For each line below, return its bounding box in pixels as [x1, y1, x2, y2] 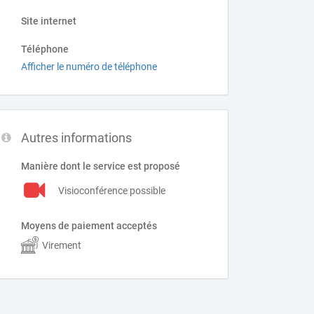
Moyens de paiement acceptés [21, 220, 158, 231]
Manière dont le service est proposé [21, 161, 181, 172]
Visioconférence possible [58, 185, 166, 196]
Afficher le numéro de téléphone [21, 61, 158, 72]
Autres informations [21, 130, 132, 145]
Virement [42, 239, 82, 251]
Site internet [21, 15, 77, 27]
